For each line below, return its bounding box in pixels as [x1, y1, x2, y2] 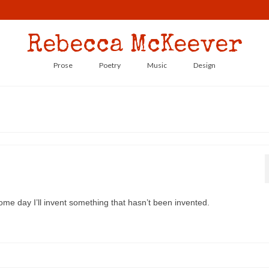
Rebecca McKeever [26, 34, 243, 58]
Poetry [99, 61, 121, 70]
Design [193, 61, 216, 70]
